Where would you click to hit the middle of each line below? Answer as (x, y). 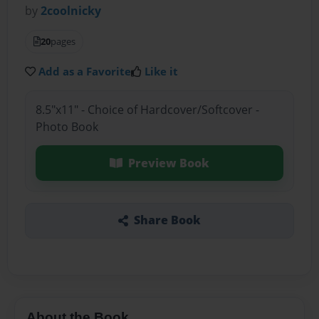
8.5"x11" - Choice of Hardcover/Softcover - (147, 109)
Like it (162, 72)
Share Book (167, 220)
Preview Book (168, 163)
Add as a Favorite (85, 72)
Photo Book (67, 126)
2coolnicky (71, 11)
